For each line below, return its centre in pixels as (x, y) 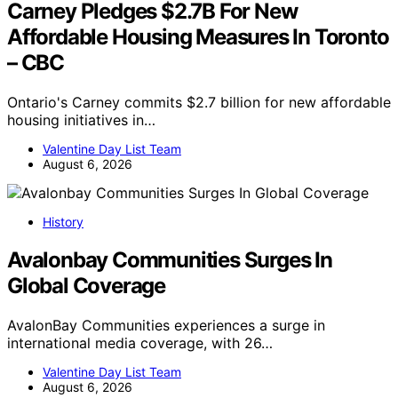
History (63, 221)
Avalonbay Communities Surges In (170, 259)
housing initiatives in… (81, 119)
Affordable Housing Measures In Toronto (198, 36)
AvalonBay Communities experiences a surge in (166, 325)
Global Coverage (87, 285)
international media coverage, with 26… (140, 342)
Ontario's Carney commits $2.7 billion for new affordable (199, 102)
